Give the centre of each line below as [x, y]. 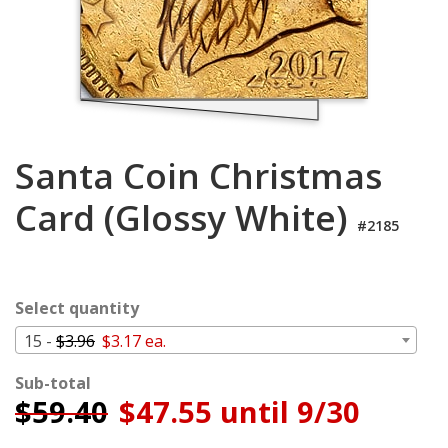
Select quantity [77, 308]
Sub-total [53, 383]
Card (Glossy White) [186, 217]
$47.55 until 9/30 [235, 411]
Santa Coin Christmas [198, 175]
